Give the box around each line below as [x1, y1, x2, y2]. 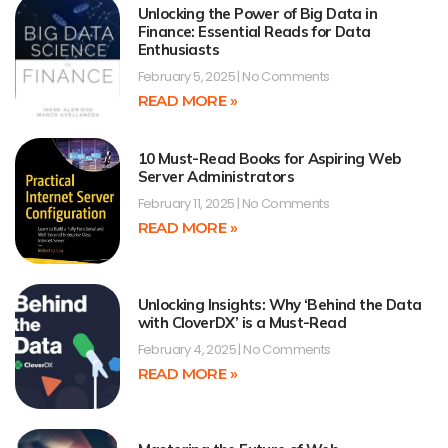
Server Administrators [137, 167, 294, 187]
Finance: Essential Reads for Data [137, 21, 371, 41]
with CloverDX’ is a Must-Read [137, 312, 347, 332]
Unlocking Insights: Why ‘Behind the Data [137, 294, 422, 314]
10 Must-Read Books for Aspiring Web [137, 149, 401, 169]
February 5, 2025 [137, 66, 238, 86]
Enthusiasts [137, 39, 219, 59]
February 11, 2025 [137, 194, 237, 214]
